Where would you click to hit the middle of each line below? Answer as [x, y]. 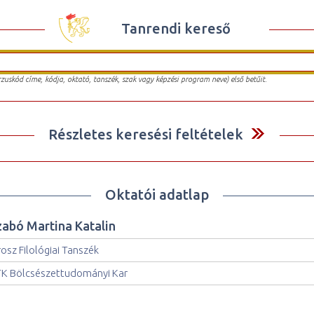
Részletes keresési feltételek [146, 134]
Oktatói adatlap [157, 194]
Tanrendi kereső [176, 28]
